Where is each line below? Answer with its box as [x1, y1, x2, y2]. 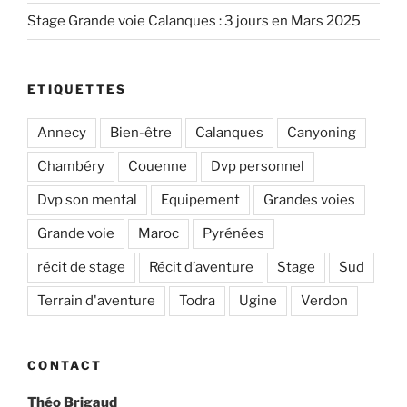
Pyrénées [203, 225, 264, 243]
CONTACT [27, 358, 103, 373]
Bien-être [110, 124, 172, 142]
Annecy [37, 124, 86, 142]
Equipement [161, 192, 240, 209]
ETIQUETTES [27, 81, 127, 96]
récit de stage [37, 259, 125, 276]
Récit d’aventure [149, 259, 253, 276]
